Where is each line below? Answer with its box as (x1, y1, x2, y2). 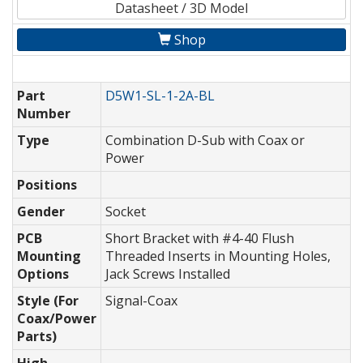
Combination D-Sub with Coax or (105, 131, 305, 150)
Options (17, 265, 69, 284)
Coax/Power (17, 310, 96, 328)
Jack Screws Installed (105, 265, 230, 284)
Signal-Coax (105, 292, 177, 310)
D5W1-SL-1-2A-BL (105, 87, 215, 105)
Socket (105, 203, 146, 221)
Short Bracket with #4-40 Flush (105, 229, 294, 248)
